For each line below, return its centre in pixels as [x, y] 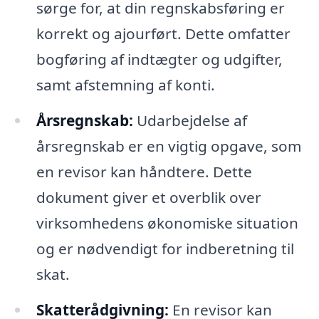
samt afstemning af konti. [125, 85]
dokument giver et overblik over [148, 198]
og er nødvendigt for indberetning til [165, 249]
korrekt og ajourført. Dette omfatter [163, 34]
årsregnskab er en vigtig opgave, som [168, 146]
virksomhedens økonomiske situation [167, 223]
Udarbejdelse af [190, 121]
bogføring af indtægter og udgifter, [159, 59]
